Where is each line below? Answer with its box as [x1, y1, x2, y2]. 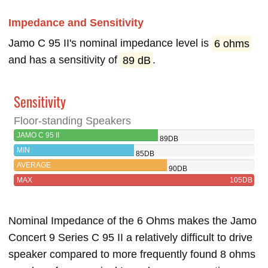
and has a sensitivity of [8, 54, 120, 66]
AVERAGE [17, 161, 51, 170]
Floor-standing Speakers [14, 115, 131, 127]
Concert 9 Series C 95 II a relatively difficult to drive [8, 232, 252, 244]
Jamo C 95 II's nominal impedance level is [8, 37, 212, 50]
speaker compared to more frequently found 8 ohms [8, 248, 255, 261]
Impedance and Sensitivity [8, 17, 144, 29]
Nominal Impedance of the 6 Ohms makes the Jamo [8, 215, 257, 227]
